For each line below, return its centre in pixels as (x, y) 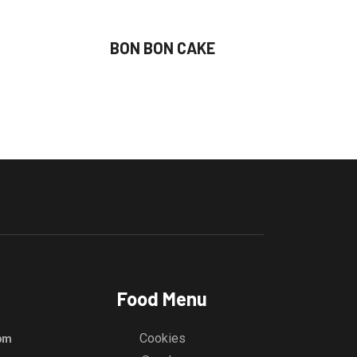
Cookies (162, 338)
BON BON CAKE (163, 48)
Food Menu (162, 298)
